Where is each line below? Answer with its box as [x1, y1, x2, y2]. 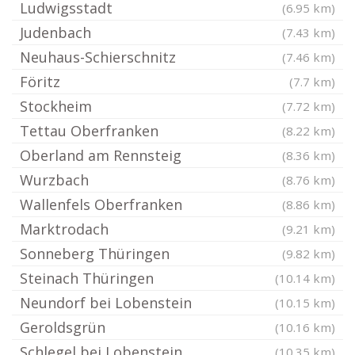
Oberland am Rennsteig [20, 146, 181, 166]
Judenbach [20, 23, 91, 43]
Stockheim [20, 97, 92, 116]
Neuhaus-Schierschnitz [20, 48, 176, 67]
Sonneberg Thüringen [20, 244, 170, 264]
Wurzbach [20, 170, 89, 190]
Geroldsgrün [20, 318, 105, 338]
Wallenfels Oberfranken [20, 195, 182, 215]
